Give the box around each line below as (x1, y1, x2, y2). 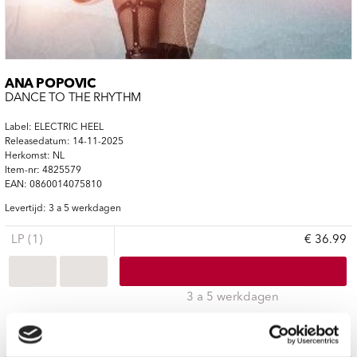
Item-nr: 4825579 (5, 165, 81, 175)
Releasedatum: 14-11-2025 (5, 136, 124, 147)
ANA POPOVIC (5, 78, 96, 91)
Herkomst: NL (5, 151, 65, 161)
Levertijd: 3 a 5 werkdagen (5, 203, 121, 214)
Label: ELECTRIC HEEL (5, 122, 104, 132)
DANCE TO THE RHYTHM (5, 92, 141, 104)
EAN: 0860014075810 (5, 179, 102, 190)
